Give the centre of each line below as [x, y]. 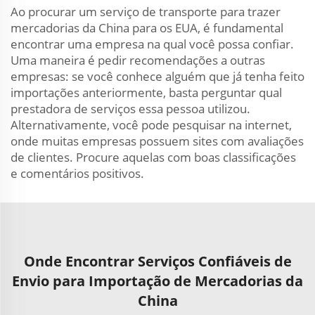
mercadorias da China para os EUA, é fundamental [147, 28]
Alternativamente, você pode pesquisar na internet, [151, 125]
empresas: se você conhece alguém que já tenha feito [157, 76]
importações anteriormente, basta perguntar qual [146, 92]
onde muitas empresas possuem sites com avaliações [157, 141]
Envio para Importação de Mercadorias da [157, 281]
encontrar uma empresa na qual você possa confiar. [152, 44]
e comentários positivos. [77, 173]
